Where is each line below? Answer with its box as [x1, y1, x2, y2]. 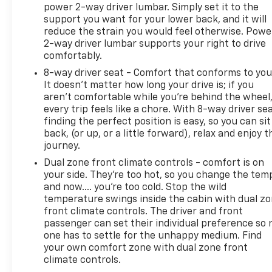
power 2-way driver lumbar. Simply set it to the [44, 2, 259, 13]
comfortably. [44, 51, 103, 61]
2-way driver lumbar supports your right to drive [44, 39, 267, 49]
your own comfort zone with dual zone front [44, 243, 248, 253]
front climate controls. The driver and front [44, 206, 243, 217]
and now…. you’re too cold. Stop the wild [44, 182, 227, 192]
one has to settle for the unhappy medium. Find [44, 231, 262, 241]
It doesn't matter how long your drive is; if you [44, 80, 254, 90]
